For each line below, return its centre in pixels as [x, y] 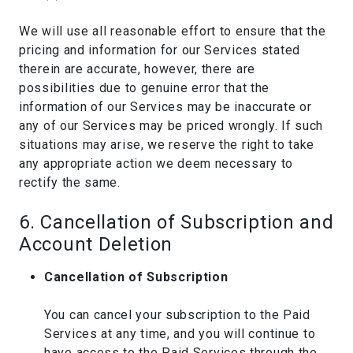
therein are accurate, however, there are [137, 69]
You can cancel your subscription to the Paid [177, 315]
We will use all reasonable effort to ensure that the [173, 31]
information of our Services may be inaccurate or [165, 107]
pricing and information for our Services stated [160, 50]
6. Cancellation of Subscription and [176, 222]
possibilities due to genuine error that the [145, 88]
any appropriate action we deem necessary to [156, 163]
